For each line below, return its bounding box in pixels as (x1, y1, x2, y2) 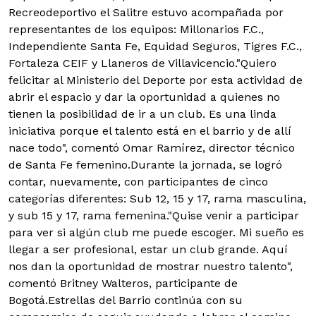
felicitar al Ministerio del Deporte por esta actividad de (8, 73, 303, 87)
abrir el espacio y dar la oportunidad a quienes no (8, 90, 280, 104)
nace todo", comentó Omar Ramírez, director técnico (8, 140, 295, 154)
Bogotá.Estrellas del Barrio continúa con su (8, 293, 243, 307)
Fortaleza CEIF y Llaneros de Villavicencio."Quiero (8, 56, 276, 70)
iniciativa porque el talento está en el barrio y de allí (8, 123, 291, 138)
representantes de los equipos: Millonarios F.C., (8, 22, 264, 36)
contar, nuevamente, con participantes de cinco (8, 174, 268, 188)
